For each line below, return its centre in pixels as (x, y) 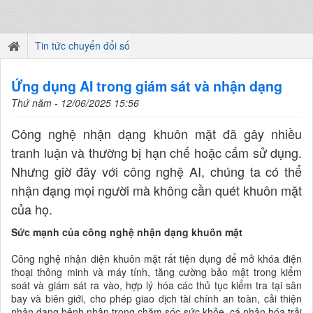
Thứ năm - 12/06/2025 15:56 (75, 103)
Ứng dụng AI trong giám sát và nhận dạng (147, 86)
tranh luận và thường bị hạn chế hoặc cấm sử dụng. (156, 152)
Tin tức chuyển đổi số (82, 45)
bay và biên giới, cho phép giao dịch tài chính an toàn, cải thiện (156, 298)
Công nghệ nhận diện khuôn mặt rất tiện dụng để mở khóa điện (156, 259)
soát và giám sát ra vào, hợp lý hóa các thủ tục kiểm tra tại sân (156, 285)
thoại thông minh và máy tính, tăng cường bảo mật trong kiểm (156, 272)
